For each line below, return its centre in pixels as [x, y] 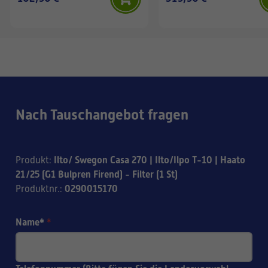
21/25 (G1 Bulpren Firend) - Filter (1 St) [97, 174]
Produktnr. [38, 189]
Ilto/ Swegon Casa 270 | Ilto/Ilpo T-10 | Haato [150, 160]
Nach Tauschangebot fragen [102, 115]
